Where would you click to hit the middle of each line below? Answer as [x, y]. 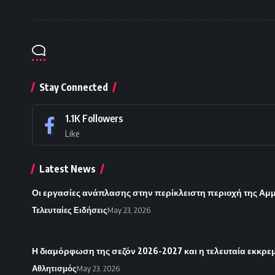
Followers [103, 119]
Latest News [68, 169]
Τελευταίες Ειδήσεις [70, 210]
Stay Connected [74, 87]
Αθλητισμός [54, 269]
